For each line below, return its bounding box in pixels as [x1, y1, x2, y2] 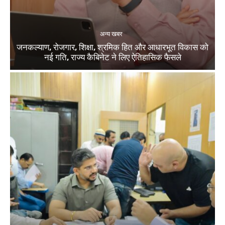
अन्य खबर [100, 30, 123, 38]
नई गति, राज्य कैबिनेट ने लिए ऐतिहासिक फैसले [44, 52, 181, 63]
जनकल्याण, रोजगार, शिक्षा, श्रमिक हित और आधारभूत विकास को [17, 42, 208, 53]
